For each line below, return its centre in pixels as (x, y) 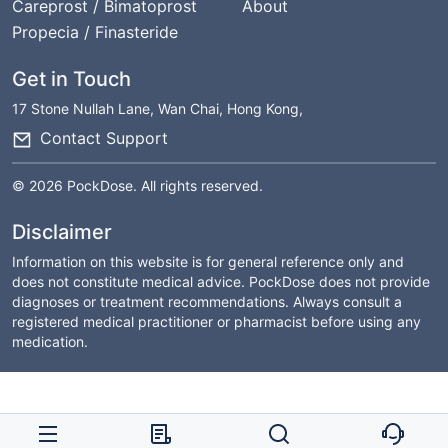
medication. (50, 341)
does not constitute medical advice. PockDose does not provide (221, 281)
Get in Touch (71, 79)
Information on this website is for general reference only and (208, 261)
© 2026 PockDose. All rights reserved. (137, 185)
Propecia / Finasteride (95, 32)
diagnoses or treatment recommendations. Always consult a (207, 301)
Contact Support (104, 138)
